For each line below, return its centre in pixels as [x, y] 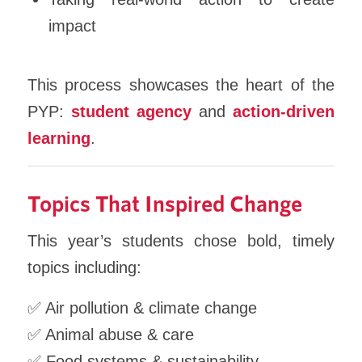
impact [73, 26]
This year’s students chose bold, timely [181, 241]
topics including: [84, 268]
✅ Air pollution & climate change [142, 307]
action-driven [284, 111]
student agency [131, 111]
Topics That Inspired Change [164, 202]
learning [59, 138]
